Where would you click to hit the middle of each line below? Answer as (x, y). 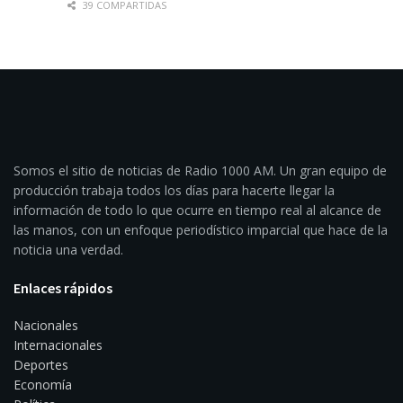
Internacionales (58, 345)
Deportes (41, 365)
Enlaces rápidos (63, 288)
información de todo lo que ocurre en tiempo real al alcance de (197, 210)
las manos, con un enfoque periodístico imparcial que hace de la (201, 230)
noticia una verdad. (68, 250)
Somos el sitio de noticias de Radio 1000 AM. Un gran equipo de (200, 171)
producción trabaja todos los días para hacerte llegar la (174, 191)
